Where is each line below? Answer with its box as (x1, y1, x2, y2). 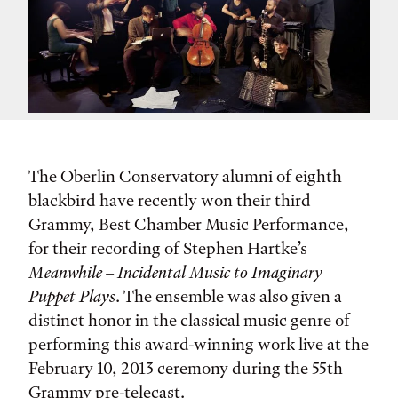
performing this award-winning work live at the (28, 334, 369, 354)
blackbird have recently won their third (28, 190, 311, 211)
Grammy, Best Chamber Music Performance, (28, 214, 349, 235)
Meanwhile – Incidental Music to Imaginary (28, 262, 322, 283)
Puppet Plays (28, 286, 115, 306)
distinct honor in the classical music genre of (28, 310, 350, 330)
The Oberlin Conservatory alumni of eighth (28, 166, 342, 187)
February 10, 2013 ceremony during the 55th (28, 358, 343, 378)
